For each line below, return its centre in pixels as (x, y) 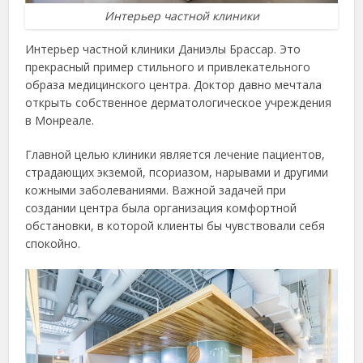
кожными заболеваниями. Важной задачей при (156, 190)
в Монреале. (60, 121)
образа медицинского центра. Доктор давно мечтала (174, 85)
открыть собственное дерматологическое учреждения (179, 103)
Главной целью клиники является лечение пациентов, (175, 155)
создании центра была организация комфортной (161, 208)
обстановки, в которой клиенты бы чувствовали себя (175, 226)
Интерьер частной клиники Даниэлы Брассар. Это (163, 49)
